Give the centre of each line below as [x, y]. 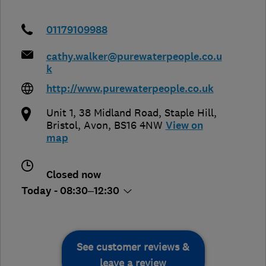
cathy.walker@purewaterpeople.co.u [134, 57]
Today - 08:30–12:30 [72, 191]
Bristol [62, 126]
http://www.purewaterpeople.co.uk [130, 89]
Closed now [73, 175]
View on [184, 126]
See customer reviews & [133, 247]
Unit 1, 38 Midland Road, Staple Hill [130, 113]
